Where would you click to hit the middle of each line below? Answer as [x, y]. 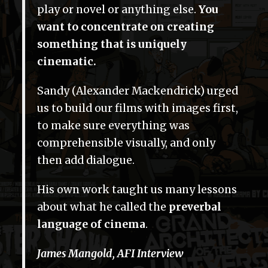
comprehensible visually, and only [126, 143]
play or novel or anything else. [118, 10]
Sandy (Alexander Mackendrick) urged [138, 91]
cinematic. [67, 62]
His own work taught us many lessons [137, 190]
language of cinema [91, 225]
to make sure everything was [113, 126]
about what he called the [103, 207]
